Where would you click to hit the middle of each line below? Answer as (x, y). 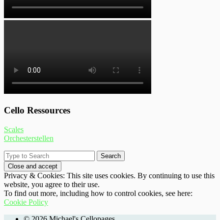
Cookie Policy (26, 202)
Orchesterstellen (29, 138)
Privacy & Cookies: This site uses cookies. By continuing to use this (109, 175)
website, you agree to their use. (52, 184)
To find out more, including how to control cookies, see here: (98, 193)
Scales (14, 129)
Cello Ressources (37, 110)
